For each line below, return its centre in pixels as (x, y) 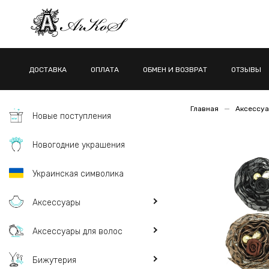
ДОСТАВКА (48, 70)
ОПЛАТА (105, 70)
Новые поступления (72, 116)
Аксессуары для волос (77, 231)
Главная (204, 109)
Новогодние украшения (79, 145)
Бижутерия (54, 260)
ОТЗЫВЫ (246, 70)
